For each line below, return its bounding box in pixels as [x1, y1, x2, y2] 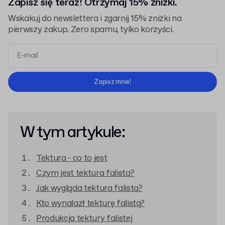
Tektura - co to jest [36, 153, 107, 164]
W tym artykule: [20, 122, 125, 143]
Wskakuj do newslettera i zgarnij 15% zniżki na [8, 13, 182, 25]
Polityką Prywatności [125, 73, 198, 83]
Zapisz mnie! [94, 77, 131, 86]
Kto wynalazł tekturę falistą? [36, 198, 145, 209]
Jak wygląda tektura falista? [36, 183, 143, 194]
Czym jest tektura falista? [36, 168, 135, 179]
